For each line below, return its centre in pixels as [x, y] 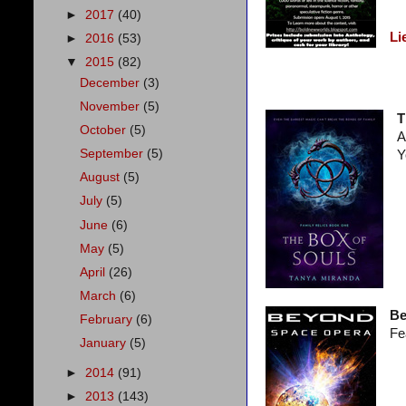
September [114, 154]
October [105, 130]
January [105, 343]
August [102, 178]
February [108, 319]
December [112, 82]
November [112, 106]
